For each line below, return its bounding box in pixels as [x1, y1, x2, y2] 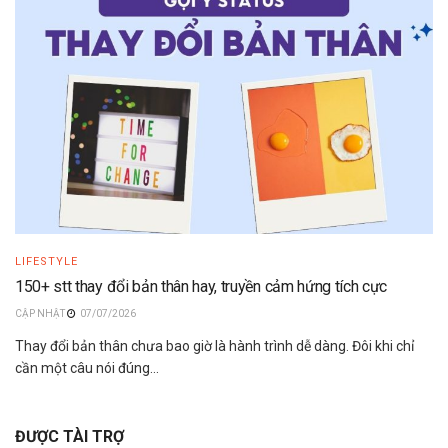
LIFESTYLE [15, 255, 78, 269]
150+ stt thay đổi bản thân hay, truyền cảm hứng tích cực [15, 277, 388, 297]
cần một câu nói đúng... [15, 360, 159, 377]
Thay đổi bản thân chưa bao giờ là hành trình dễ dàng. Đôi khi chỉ [15, 338, 414, 355]
